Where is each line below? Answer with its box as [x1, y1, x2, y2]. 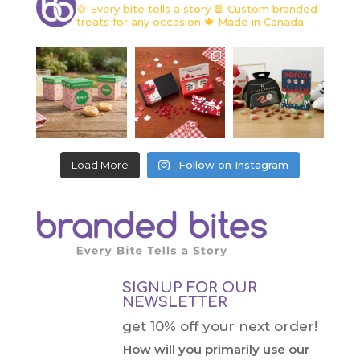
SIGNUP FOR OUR [122, 279, 258, 296]
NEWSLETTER [122, 293, 228, 310]
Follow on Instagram [178, 157, 288, 171]
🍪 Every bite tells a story [76, 2, 211, 15]
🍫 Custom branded [210, 2, 317, 15]
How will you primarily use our [122, 341, 309, 357]
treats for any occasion [76, 14, 201, 28]
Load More [72, 157, 129, 171]
